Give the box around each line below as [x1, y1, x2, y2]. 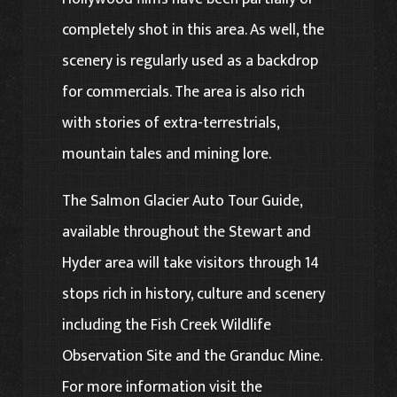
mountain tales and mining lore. [62, 141, 272, 167]
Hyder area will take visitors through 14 [62, 249, 320, 276]
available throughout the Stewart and [62, 218, 312, 245]
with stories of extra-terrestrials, [62, 110, 280, 136]
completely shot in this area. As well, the [62, 17, 325, 43]
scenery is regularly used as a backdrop [62, 48, 319, 74]
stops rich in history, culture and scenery [62, 280, 326, 307]
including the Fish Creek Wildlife [62, 311, 272, 338]
